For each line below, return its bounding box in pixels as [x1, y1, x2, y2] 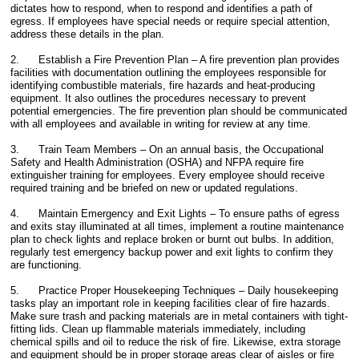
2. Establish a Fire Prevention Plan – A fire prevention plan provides [10, 54, 341, 66]
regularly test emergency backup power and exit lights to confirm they [10, 246, 334, 258]
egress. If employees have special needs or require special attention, [10, 15, 331, 27]
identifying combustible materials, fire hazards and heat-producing [10, 79, 316, 91]
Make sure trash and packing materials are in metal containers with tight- [10, 310, 349, 322]
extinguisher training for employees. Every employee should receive [10, 169, 325, 181]
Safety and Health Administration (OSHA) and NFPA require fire [10, 156, 305, 168]
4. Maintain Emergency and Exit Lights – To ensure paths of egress [10, 208, 341, 220]
